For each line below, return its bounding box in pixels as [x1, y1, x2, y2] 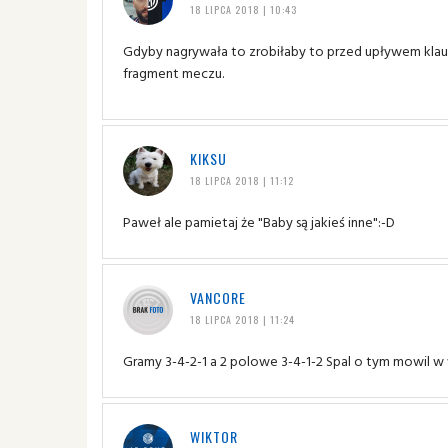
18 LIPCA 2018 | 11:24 [189, 311, 295, 327]
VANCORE [189, 286, 246, 308]
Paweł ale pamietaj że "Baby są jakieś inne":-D [123, 210, 395, 232]
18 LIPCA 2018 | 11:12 [189, 172, 294, 188]
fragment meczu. [123, 61, 224, 83]
